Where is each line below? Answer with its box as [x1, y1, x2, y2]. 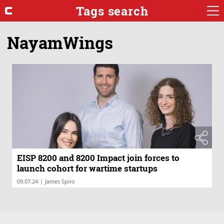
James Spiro [45, 177, 75, 185]
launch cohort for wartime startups [17, 162, 157, 174]
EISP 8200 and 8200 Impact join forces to [17, 152, 179, 164]
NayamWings [7, 31, 113, 53]
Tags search [75, 2, 148, 19]
